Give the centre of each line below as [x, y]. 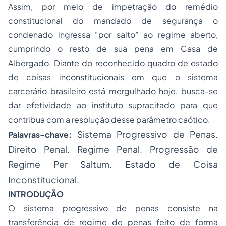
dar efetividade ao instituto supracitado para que [113, 105]
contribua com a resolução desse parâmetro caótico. [109, 119]
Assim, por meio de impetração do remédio [113, 6]
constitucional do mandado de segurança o [113, 20]
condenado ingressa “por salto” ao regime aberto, [113, 35]
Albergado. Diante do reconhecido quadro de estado [113, 63]
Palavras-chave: [40, 134]
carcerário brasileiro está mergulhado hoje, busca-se [113, 91]
